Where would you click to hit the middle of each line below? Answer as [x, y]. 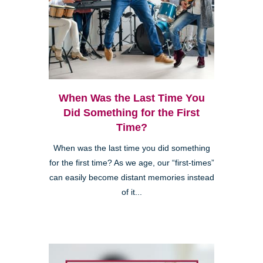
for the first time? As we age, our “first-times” [131, 163]
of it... [131, 193]
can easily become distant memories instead [131, 178]
